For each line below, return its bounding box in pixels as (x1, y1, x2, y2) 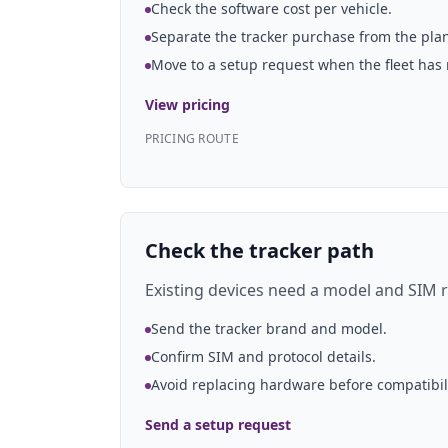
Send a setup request (145, 415, 291, 434)
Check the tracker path (145, 237, 374, 264)
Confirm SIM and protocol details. (151, 347, 376, 366)
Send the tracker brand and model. (151, 319, 387, 338)
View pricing (145, 95, 230, 114)
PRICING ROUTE (145, 130, 239, 147)
